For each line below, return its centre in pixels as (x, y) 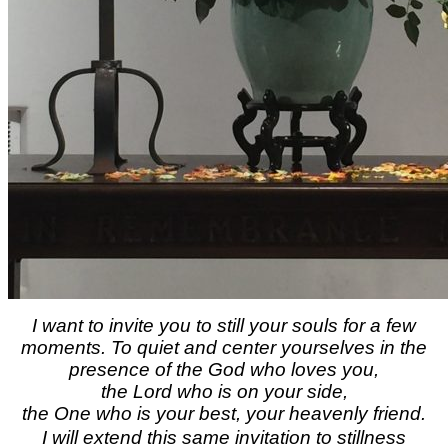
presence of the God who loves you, (224, 369)
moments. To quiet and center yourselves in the (224, 347)
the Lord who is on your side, (224, 391)
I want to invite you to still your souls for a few (224, 325)
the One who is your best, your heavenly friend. (224, 413)
